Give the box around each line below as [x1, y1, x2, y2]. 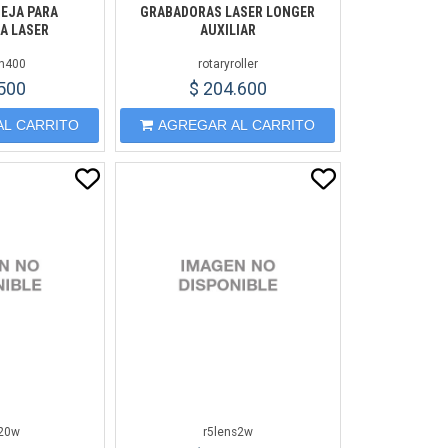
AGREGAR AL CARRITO [158, 117, 316, 133]
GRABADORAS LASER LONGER [140, 4, 316, 20]
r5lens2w [202, 425, 253, 439]
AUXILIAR [199, 22, 256, 38]
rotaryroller [197, 57, 258, 71]
